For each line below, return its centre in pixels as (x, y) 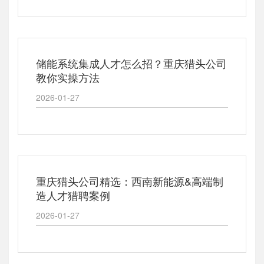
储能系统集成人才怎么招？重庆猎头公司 (131, 63)
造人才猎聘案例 (73, 195)
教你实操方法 (68, 77)
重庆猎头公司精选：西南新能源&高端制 (130, 181)
